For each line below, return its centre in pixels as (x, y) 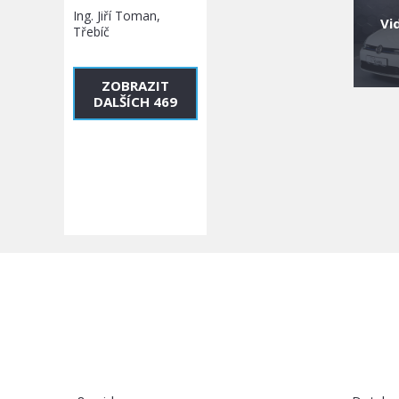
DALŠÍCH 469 (135, 102)
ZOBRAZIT (135, 85)
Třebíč (91, 32)
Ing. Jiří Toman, (117, 16)
